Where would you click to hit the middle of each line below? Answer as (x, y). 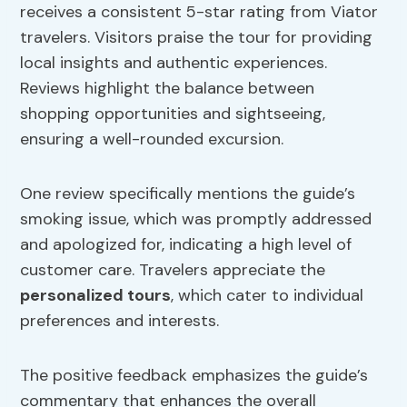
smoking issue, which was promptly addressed (196, 219)
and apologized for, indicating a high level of (186, 245)
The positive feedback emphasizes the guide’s (194, 376)
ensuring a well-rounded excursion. (152, 139)
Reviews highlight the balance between (168, 89)
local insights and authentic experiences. (174, 63)
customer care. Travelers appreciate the (173, 270)
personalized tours (96, 296)
